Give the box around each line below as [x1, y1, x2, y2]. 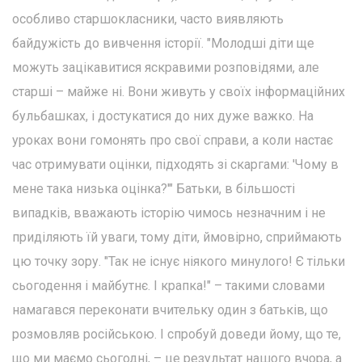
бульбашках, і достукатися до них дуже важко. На [12, 107, 314, 124]
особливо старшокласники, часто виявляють [12, 11, 284, 27]
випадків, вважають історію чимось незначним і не [12, 204, 326, 221]
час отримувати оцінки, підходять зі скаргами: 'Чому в [12, 156, 339, 172]
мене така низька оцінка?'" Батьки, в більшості [12, 180, 295, 196]
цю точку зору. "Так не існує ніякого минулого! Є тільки [12, 253, 345, 269]
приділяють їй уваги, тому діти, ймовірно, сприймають [12, 229, 342, 245]
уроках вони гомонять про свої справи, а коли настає [12, 132, 333, 148]
